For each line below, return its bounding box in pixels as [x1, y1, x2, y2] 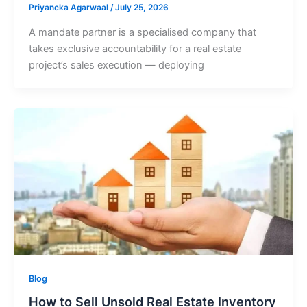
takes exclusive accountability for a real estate [28, 42, 241, 55]
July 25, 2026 [114, 3, 169, 13]
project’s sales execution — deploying [28, 58, 204, 71]
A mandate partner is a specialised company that [28, 25, 256, 38]
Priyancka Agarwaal [28, 3, 110, 13]
